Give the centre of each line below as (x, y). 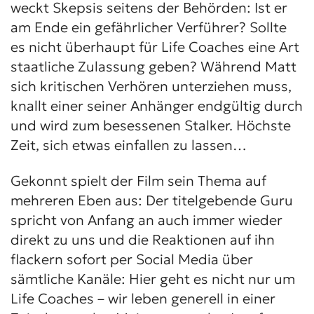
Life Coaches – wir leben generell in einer (143, 298)
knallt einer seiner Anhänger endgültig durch (157, 106)
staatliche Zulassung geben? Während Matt (153, 67)
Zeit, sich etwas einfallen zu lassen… (129, 145)
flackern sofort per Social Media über (132, 259)
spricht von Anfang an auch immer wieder (146, 220)
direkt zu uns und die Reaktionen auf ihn (143, 239)
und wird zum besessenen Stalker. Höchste (151, 126)
